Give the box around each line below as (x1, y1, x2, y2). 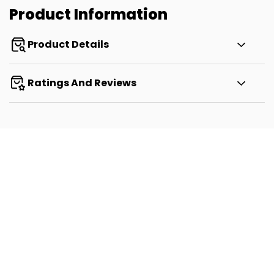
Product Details (28, 37, 109, 51)
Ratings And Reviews (28, 76, 137, 91)
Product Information (9, 4, 168, 25)
